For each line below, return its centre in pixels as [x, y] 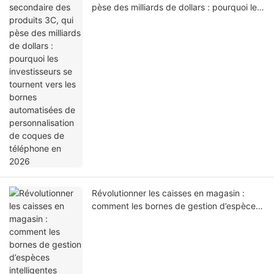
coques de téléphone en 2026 [152, 46]
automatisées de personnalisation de [165, 33]
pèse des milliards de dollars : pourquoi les [176, 7]
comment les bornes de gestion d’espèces [176, 206]
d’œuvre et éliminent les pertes [153, 232]
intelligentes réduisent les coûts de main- [173, 219]
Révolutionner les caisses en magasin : [168, 193]
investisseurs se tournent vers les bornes [173, 20]
